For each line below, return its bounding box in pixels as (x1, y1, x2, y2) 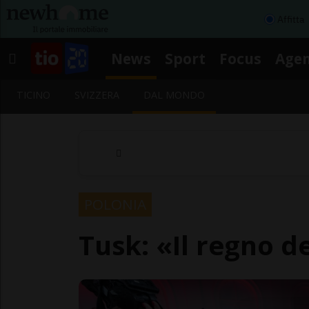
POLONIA (84, 194, 146, 214)
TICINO (17, 88, 50, 101)
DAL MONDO (143, 88, 206, 101)
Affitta (277, 12, 304, 26)
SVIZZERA (74, 88, 120, 101)
